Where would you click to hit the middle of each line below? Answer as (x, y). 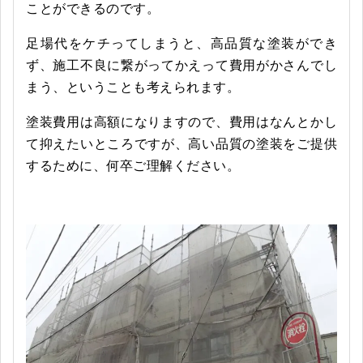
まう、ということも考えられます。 (133, 87)
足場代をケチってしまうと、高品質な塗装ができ (181, 43)
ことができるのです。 (93, 9)
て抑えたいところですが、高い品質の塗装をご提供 (181, 144)
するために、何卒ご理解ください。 (133, 166)
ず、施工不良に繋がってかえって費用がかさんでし (181, 65)
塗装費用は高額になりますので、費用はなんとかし (181, 122)
